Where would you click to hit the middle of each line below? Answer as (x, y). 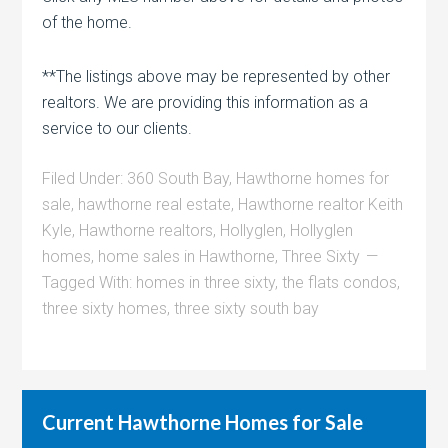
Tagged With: (89, 282)
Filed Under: (85, 178)
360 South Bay (178, 178)
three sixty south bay (247, 308)
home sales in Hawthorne (187, 256)
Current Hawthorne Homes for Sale (203, 421)
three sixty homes (105, 308)
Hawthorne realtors (146, 230)
